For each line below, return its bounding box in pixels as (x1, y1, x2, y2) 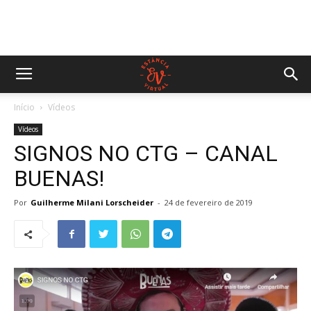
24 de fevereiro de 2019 (165, 197, 253, 208)
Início (14, 101, 35, 113)
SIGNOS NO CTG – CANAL (14, 140, 278, 167)
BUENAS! (14, 165, 104, 192)
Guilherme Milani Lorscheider (31, 197, 153, 208)
